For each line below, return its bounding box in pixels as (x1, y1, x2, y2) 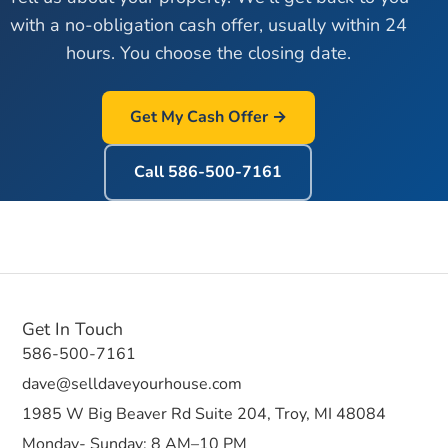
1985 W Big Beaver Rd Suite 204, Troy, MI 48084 (22, 402, 387, 425)
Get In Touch (22, 316, 124, 341)
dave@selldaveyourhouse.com (22, 372, 243, 395)
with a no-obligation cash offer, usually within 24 (9, 13, 407, 38)
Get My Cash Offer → (129, 106, 287, 129)
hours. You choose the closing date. (65, 41, 351, 66)
